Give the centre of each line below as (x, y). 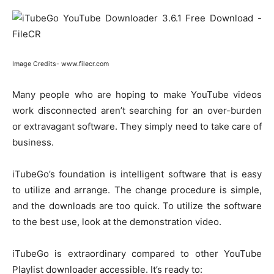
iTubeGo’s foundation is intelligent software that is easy (137, 174)
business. (33, 143)
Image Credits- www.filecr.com (61, 64)
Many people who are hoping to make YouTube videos (137, 95)
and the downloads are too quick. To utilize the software (137, 206)
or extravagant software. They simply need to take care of (137, 127)
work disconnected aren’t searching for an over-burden (137, 111)
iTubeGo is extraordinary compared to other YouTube (137, 254)
